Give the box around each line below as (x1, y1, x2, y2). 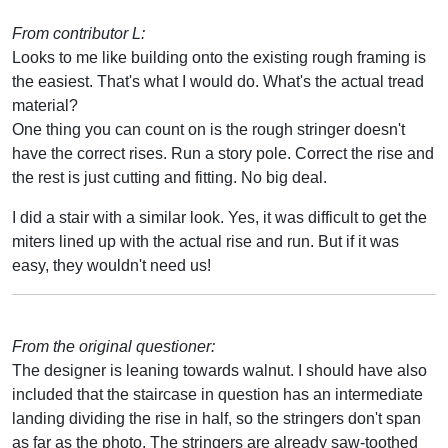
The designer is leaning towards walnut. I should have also (12, 361, 427, 379)
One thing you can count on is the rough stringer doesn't (12, 120, 405, 138)
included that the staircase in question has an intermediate (12, 385, 423, 403)
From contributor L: (12, 24, 145, 42)
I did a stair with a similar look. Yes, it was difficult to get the (12, 208, 427, 226)
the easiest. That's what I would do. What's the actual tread (12, 72, 424, 90)
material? (12, 96, 78, 114)
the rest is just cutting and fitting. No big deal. (12, 168, 327, 186)
